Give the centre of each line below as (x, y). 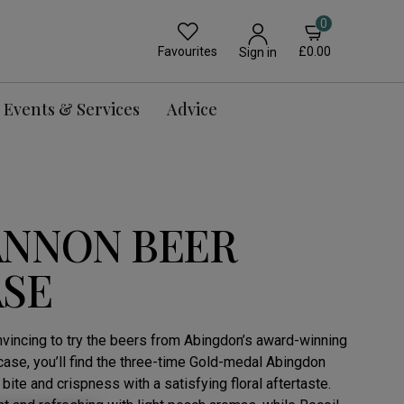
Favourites (188, 52)
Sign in (258, 52)
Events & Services (71, 110)
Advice (192, 110)
